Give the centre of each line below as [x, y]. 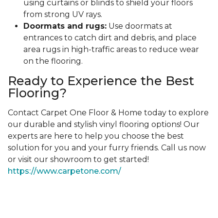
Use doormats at [139, 26]
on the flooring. [53, 61]
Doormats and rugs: [65, 26]
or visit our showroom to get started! [78, 160]
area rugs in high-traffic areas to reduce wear [111, 50]
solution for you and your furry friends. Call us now [107, 148]
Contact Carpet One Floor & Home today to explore [108, 113]
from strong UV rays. [63, 15]
